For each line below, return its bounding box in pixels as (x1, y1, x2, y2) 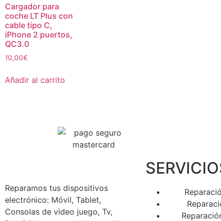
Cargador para (5, 1, 59, 11)
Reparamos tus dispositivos (5, 183, 108, 193)
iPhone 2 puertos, (5, 29, 73, 39)
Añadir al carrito (5, 74, 65, 85)
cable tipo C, (5, 20, 52, 30)
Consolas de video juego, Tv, (5, 207, 112, 217)
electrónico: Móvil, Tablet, (5, 195, 101, 205)
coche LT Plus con (5, 10, 73, 21)
